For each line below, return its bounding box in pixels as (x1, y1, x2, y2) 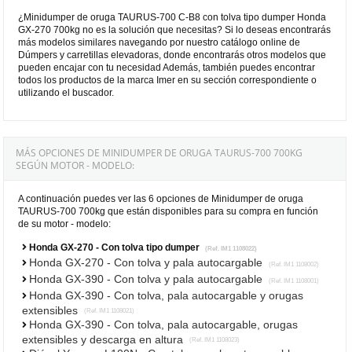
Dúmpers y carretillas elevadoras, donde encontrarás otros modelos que (18, 49, 327, 60)
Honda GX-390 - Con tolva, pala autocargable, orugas (29, 317, 299, 331)
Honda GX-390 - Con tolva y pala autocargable (29, 272, 266, 285)
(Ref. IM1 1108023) (186, 335, 240, 343)
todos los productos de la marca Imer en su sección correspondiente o (18, 74, 317, 86)
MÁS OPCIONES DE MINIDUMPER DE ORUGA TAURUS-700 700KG (16, 145, 303, 159)
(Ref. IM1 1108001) (266, 277, 320, 284)
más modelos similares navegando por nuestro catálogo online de (18, 36, 301, 48)
